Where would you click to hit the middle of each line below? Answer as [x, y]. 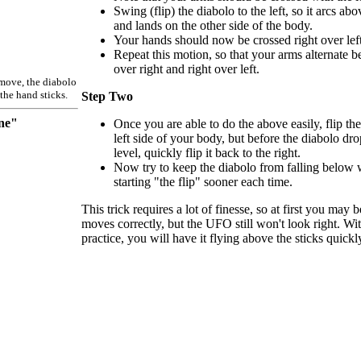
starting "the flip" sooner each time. [203, 181]
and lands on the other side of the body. [213, 25]
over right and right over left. [187, 68]
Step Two [107, 96]
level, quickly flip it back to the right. [207, 152]
